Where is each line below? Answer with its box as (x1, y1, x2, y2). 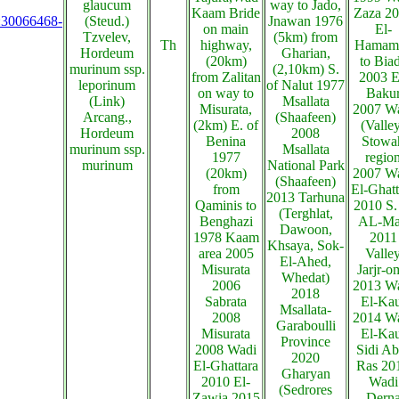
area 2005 (198, 246, 254, 261)
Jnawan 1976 (268, 13, 343, 28)
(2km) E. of (193, 118, 258, 133)
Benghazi (199, 214, 253, 229)
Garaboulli (275, 318, 336, 333)
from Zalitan (191, 69, 261, 85)
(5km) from (273, 29, 338, 45)
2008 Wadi (195, 342, 256, 357)
